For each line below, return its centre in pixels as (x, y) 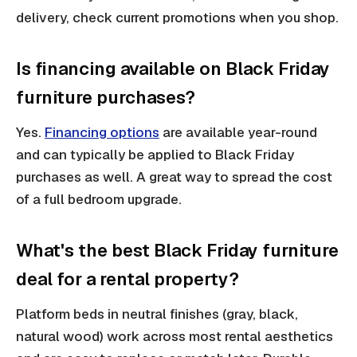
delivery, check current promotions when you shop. (177, 18)
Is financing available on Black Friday (173, 69)
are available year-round (238, 133)
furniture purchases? (106, 98)
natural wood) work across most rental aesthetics (175, 337)
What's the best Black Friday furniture (177, 251)
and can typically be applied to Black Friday (155, 155)
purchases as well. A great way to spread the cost (174, 177)
